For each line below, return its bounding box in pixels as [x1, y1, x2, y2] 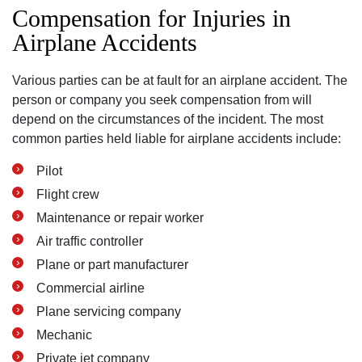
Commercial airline [36, 281, 145, 295]
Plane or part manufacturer [36, 258, 188, 271]
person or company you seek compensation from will [12, 93, 312, 107]
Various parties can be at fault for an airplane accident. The [12, 74, 347, 87]
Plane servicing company [36, 305, 181, 318]
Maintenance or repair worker [36, 211, 204, 225]
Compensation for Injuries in [12, 5, 291, 32]
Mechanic [36, 328, 92, 342]
